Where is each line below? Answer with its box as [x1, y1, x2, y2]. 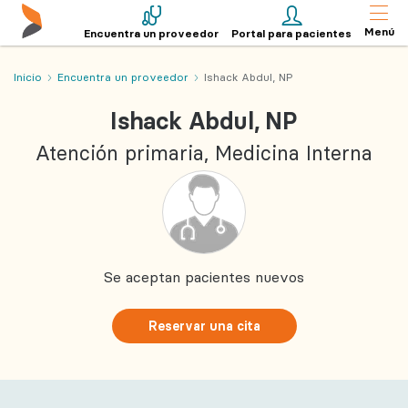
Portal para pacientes [231, 26, 352, 40]
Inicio [14, 70, 42, 84]
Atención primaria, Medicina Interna [36, 139, 372, 166]
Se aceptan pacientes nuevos [104, 267, 304, 286]
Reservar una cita [148, 317, 260, 334]
